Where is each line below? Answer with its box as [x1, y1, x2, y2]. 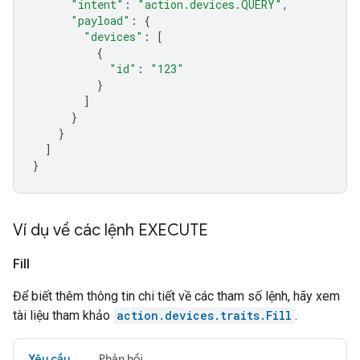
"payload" [71, 13, 130, 28]
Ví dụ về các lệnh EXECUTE [13, 220, 208, 240]
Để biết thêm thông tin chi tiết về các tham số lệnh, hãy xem [13, 288, 340, 304]
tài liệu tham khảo [13, 308, 113, 323]
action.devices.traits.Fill [117, 308, 292, 323]
